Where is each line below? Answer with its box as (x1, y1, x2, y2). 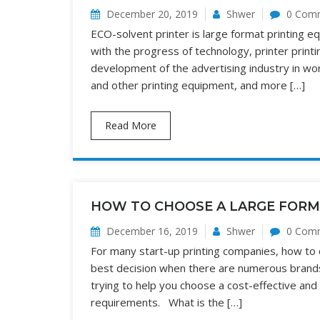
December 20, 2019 (104, 7, 198, 21)
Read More (105, 119, 156, 132)
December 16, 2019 (104, 224, 198, 238)
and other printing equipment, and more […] (91, 78, 305, 92)
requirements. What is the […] (91, 295, 242, 309)
